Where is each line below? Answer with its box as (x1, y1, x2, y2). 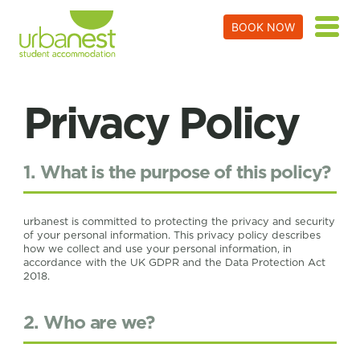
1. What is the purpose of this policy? (23, 161, 331, 183)
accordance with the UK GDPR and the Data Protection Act (23, 256, 326, 268)
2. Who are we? (23, 311, 154, 333)
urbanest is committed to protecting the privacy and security (23, 215, 336, 227)
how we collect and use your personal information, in (23, 242, 292, 255)
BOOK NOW (231, 19, 295, 34)
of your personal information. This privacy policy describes (23, 228, 321, 241)
